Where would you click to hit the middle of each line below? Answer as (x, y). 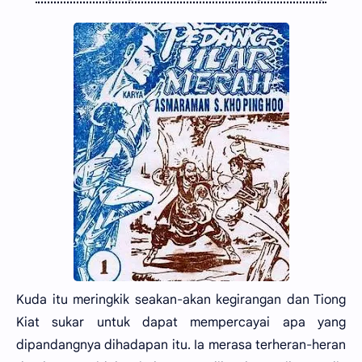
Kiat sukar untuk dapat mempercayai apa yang (181, 322)
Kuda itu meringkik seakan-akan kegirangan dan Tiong (181, 300)
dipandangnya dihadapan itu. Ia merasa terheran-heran (181, 345)
